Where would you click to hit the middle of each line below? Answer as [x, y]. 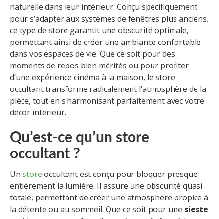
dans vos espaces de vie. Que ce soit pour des [92, 54]
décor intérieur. [38, 113]
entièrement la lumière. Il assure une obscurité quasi [106, 186]
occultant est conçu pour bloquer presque [120, 174]
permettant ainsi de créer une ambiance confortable [105, 42]
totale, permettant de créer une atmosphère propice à [109, 198]
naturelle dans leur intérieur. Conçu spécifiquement [104, 7]
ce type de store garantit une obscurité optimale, [99, 31]
